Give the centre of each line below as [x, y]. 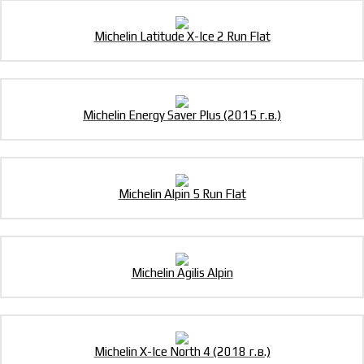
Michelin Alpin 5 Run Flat [182, 194]
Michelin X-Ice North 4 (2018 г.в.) [182, 352]
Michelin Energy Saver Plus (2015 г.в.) [182, 115]
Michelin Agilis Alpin [182, 273]
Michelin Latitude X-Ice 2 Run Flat [182, 37]
